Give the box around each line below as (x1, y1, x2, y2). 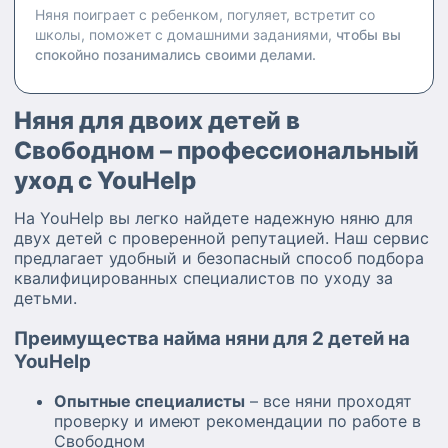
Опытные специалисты (54, 391, 245, 412)
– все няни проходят (245, 391, 412, 412)
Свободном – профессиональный (14, 136, 419, 165)
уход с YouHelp (14, 166, 196, 195)
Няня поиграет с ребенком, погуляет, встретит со (35, 6, 375, 23)
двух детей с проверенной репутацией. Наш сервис (14, 228, 429, 248)
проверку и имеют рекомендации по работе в (54, 411, 421, 432)
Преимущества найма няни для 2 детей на (14, 326, 410, 350)
